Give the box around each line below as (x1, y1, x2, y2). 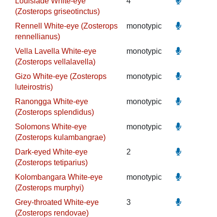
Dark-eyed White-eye (15, 148, 88, 156)
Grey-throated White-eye (15, 198, 99, 206)
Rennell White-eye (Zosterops (15, 22, 118, 30)
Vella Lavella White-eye (15, 47, 96, 55)
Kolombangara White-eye (15, 173, 103, 181)
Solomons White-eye (15, 123, 87, 131)
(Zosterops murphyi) (15, 184, 84, 192)
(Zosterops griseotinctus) (15, 7, 100, 15)
